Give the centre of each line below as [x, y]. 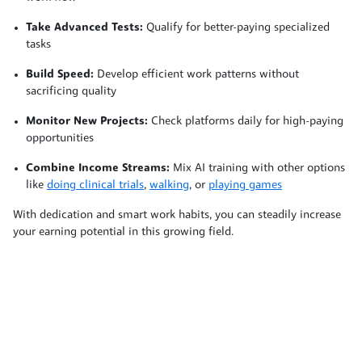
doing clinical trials [95, 185]
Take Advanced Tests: [84, 27]
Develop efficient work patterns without [196, 74]
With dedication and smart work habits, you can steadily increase [177, 215]
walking [169, 185]
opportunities [60, 138]
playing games [245, 185]
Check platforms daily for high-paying [246, 121]
